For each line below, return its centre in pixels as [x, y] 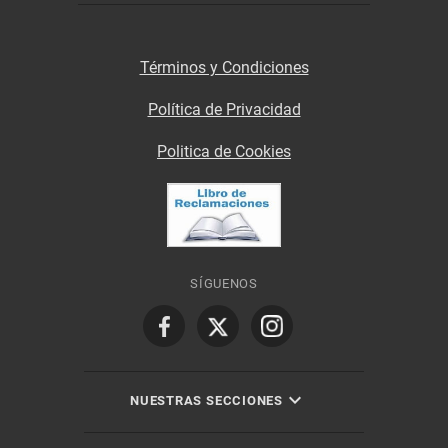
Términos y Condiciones [224, 67]
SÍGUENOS [224, 284]
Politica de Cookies [224, 151]
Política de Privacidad [224, 109]
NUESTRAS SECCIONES [207, 400]
